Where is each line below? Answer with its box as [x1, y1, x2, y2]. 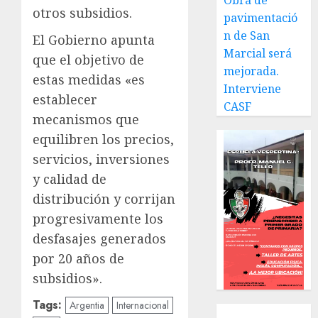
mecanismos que [33, 110, 139, 128]
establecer [33, 90, 97, 108]
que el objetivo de [33, 50, 144, 68]
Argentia [70, 297, 104, 312]
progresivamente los [33, 209, 163, 227]
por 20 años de [33, 249, 124, 267]
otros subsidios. [33, 4, 132, 21]
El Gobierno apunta [33, 31, 155, 48]
